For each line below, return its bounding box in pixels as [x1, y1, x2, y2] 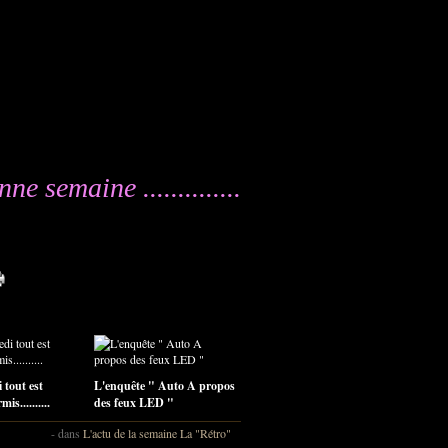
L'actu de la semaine [83, 425, 177, 441]
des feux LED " [94, 394, 174, 411]
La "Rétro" [180, 425, 231, 441]
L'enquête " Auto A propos [94, 377, 235, 394]
